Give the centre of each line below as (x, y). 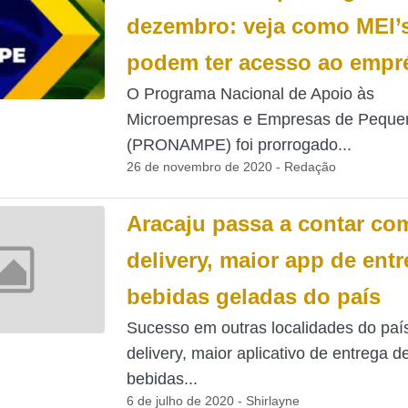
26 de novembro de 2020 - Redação (231, 167)
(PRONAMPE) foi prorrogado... (239, 145)
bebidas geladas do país (253, 296)
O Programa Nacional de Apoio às (250, 94)
